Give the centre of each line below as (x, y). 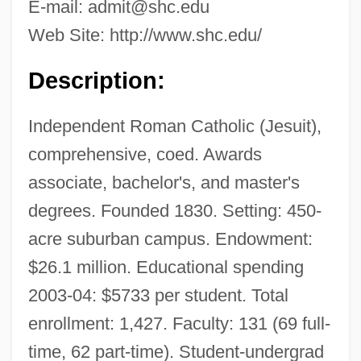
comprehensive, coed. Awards (145, 154)
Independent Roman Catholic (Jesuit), (174, 126)
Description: (96, 80)
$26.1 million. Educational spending (166, 267)
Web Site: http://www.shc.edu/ (145, 35)
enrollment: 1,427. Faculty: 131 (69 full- (179, 323)
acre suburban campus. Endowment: (170, 239)
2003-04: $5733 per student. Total (158, 295)
